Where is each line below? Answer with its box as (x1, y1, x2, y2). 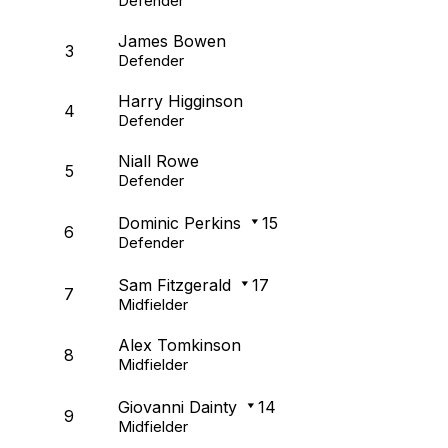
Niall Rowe (118, 151, 199, 172)
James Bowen (118, 31, 226, 52)
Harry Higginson (118, 91, 243, 112)
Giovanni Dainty (118, 397, 237, 418)
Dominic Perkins (118, 213, 241, 234)
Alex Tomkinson (118, 335, 241, 356)
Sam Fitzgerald (118, 275, 231, 296)
